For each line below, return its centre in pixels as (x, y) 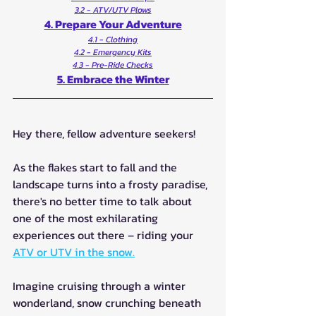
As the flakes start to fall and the (96, 167)
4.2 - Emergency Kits (113, 52)
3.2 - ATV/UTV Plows (113, 10)
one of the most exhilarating (87, 218)
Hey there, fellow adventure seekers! (105, 133)
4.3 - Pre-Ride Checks (113, 65)
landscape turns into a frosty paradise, (111, 184)
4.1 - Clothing (113, 39)
